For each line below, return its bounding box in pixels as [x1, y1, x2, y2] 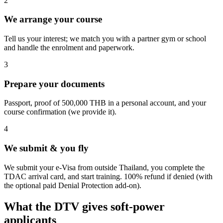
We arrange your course [4, 14, 102, 25]
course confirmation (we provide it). [4, 108, 116, 116]
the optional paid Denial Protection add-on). [4, 181, 141, 190]
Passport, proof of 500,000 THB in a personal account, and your [4, 99, 206, 108]
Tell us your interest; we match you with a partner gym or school [4, 34, 206, 43]
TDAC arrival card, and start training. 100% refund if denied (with [4, 172, 213, 181]
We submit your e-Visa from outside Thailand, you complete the [4, 163, 205, 172]
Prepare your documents [4, 78, 105, 89]
